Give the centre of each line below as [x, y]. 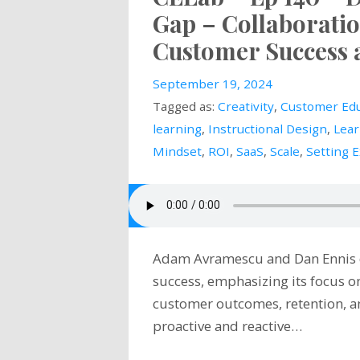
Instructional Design [267, 128]
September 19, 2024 [212, 83]
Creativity [245, 106]
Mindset [177, 151]
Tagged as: [185, 106]
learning [177, 128]
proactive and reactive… [227, 325]
